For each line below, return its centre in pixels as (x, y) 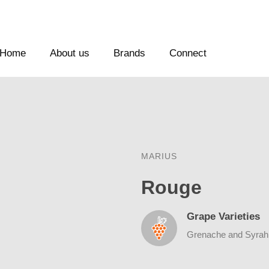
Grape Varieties (223, 216)
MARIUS (159, 156)
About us (70, 53)
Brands (130, 53)
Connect (188, 53)
